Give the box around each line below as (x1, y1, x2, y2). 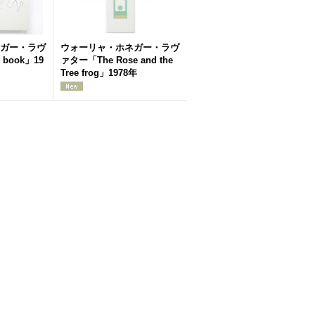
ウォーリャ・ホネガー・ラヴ (60, 42, 179, 53)
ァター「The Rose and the (60, 55, 173, 65)
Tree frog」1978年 (60, 67, 137, 78)
